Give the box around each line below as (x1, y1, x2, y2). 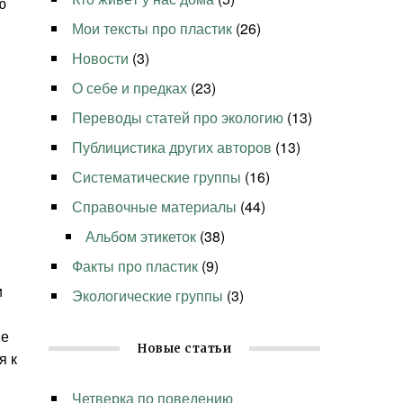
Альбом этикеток (85, 226, 197, 247)
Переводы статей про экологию (72, 107, 284, 129)
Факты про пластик (72, 255, 199, 277)
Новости (72, 48, 130, 69)
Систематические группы (72, 166, 242, 188)
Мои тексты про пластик (72, 18, 233, 40)
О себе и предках (72, 77, 188, 99)
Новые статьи (138, 341, 232, 357)
